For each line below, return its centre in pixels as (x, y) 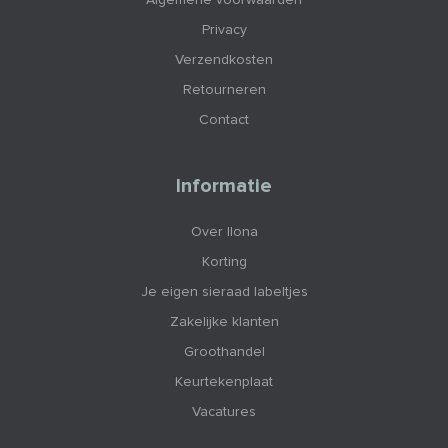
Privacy (224, 29)
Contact (224, 119)
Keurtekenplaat (224, 381)
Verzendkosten (224, 59)
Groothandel (224, 351)
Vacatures (224, 411)
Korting (224, 261)
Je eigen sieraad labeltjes (224, 291)
